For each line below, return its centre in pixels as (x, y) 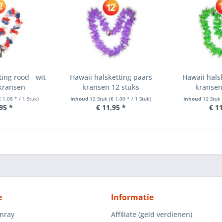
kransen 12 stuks (111, 87)
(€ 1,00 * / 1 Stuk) (130, 99)
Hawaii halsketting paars (111, 77)
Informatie (132, 197)
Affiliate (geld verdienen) (152, 214)
